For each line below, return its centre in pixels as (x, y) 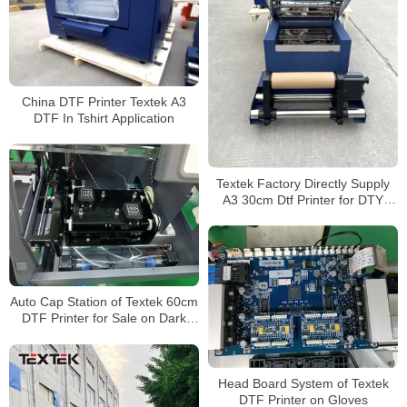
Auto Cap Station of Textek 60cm (104, 302)
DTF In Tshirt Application (104, 118)
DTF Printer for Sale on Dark (104, 318)
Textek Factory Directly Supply (303, 183)
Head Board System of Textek (303, 384)
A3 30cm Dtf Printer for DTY (303, 199)
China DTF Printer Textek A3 (104, 101)
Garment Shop (303, 216)
